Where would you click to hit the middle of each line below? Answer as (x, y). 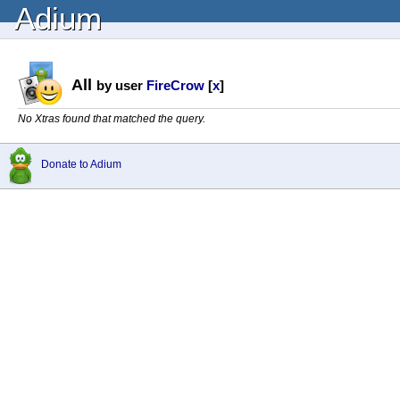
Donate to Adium (81, 164)
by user (121, 85)
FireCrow (175, 85)
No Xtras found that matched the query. (112, 119)
